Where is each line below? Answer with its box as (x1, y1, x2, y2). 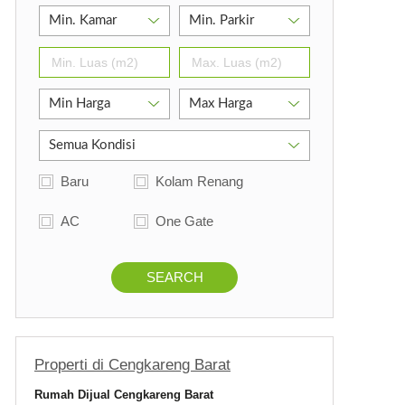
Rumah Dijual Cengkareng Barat (34, 388, 213, 401)
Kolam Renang (155, 174, 243, 189)
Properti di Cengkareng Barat (34, 356, 231, 373)
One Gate (155, 213, 213, 229)
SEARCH (146, 269, 203, 285)
